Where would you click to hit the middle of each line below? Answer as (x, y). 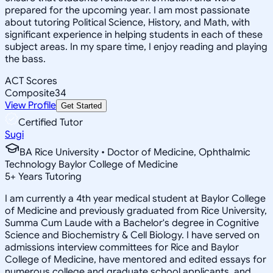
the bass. (25, 59)
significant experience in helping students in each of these (134, 34)
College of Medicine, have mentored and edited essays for (136, 259)
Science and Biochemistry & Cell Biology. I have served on (132, 235)
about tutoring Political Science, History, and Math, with (127, 22)
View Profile (30, 105)
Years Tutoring (49, 176)
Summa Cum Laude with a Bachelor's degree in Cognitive (132, 223)
